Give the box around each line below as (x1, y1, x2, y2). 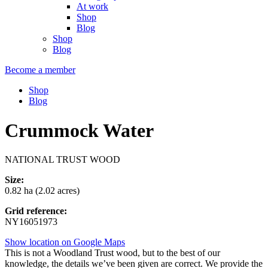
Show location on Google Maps (5, 237, 125, 248)
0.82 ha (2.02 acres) (5, 185, 80, 196)
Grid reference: (5, 206, 67, 217)
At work (77, 1, 108, 12)
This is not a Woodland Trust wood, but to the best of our (5, 248, 220, 258)
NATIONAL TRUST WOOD (5, 154, 120, 165)
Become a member (5, 65, 75, 75)
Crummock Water (5, 119, 154, 141)
